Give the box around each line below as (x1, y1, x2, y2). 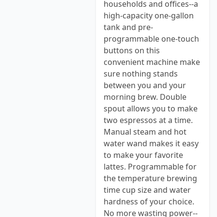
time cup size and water (104, 185, 191, 195)
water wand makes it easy (104, 138, 199, 149)
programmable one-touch (104, 33, 199, 44)
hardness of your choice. (104, 196, 194, 207)
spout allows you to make (104, 103, 198, 114)
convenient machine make (104, 57, 200, 67)
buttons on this (104, 45, 160, 56)
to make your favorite (104, 150, 183, 160)
